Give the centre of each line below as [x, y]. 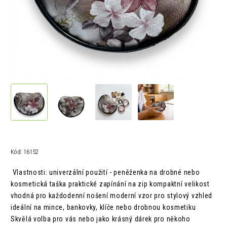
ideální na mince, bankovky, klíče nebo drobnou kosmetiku [103, 207]
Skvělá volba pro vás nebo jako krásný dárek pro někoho [101, 219]
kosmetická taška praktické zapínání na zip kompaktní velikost [110, 184]
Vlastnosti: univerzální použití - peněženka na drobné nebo [105, 173]
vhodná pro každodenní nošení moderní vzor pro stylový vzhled [111, 196]
